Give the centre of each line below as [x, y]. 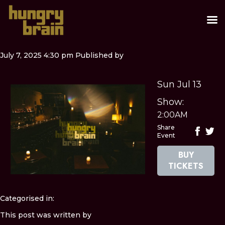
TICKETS [186, 166]
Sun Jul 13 [180, 84]
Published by [99, 55]
